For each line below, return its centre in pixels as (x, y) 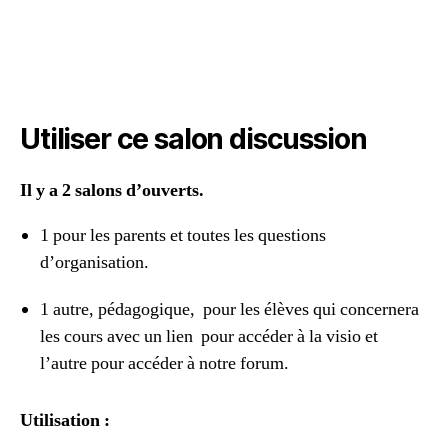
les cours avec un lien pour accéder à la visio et (209, 336)
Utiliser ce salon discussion (193, 138)
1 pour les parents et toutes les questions (183, 235)
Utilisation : (65, 420)
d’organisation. (94, 262)
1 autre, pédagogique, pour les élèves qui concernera (229, 309)
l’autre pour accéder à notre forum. (164, 363)
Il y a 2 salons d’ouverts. (112, 190)
